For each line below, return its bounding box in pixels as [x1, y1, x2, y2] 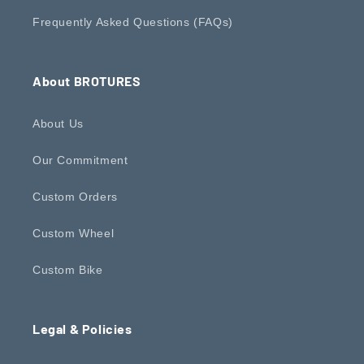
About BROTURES [32, 72, 141, 89]
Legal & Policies [32, 320, 132, 336]
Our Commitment [32, 153, 128, 167]
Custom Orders [32, 189, 118, 203]
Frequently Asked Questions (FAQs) [32, 15, 233, 28]
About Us [32, 116, 84, 130]
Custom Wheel [32, 226, 115, 240]
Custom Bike [32, 262, 103, 276]
